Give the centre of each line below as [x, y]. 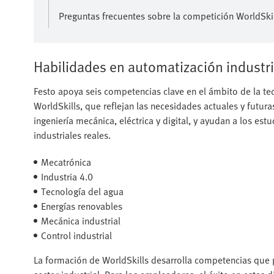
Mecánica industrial [81, 220]
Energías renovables [82, 206]
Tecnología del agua [82, 191]
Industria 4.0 [67, 176]
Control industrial [76, 235]
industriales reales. [72, 135]
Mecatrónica [66, 162]
